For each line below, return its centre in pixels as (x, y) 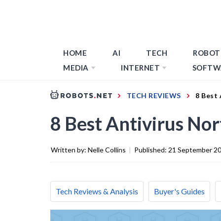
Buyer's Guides (179, 191)
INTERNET (140, 68)
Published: (151, 149)
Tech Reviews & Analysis (97, 191)
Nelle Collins (107, 149)
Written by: (69, 149)
